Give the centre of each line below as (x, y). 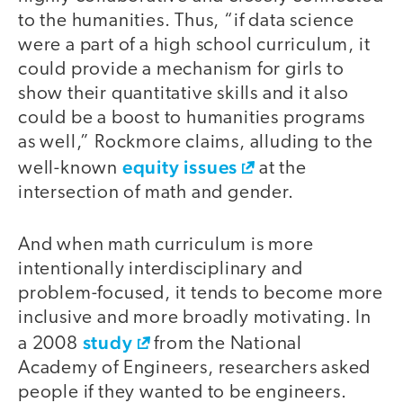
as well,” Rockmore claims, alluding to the (196, 142)
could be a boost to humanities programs (192, 118)
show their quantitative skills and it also (184, 94)
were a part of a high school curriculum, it (194, 45)
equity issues (180, 166)
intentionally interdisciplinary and (161, 270)
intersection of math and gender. (156, 193)
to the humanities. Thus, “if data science (186, 21)
